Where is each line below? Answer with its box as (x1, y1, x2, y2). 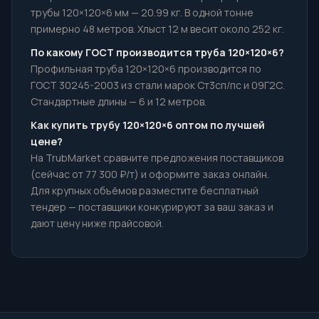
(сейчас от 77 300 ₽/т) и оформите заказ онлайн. (31, 167, 269, 181)
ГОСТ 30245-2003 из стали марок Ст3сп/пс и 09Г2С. (31, 78, 285, 92)
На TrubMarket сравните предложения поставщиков (31, 151, 283, 164)
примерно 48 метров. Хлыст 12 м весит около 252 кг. (31, 22, 284, 36)
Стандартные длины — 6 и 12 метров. (31, 95, 206, 108)
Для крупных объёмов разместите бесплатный (31, 184, 258, 197)
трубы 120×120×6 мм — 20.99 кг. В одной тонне (31, 6, 253, 19)
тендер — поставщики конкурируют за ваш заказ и (31, 200, 273, 214)
